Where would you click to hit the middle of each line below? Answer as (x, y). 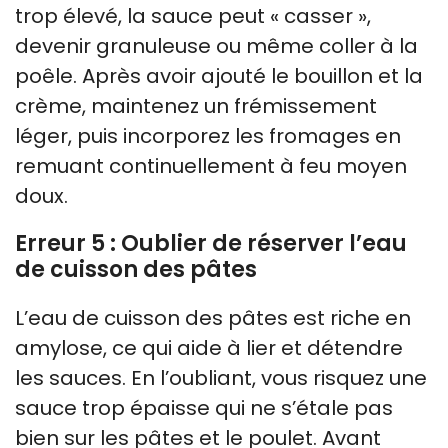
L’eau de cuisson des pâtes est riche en (213, 317)
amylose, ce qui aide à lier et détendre (209, 347)
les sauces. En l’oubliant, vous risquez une (221, 377)
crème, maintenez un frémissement (196, 105)
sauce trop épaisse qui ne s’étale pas (204, 407)
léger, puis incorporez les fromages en (208, 135)
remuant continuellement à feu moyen (211, 165)
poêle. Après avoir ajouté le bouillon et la (219, 75)
